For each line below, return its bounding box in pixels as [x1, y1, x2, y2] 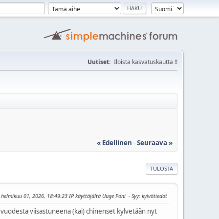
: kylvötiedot [139, 192, 167, 199]
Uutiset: [88, 58, 110, 66]
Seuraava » [137, 138, 173, 147]
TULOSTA [150, 164, 173, 172]
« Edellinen [97, 138, 132, 147]
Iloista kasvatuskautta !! [114, 58, 177, 66]
